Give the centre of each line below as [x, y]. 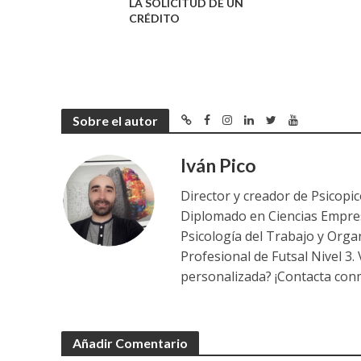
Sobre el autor [115, 121]
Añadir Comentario [130, 343]
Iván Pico [219, 166]
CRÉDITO [154, 19]
